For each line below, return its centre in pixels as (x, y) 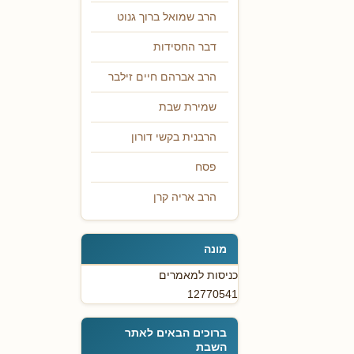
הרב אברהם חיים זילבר (162, 77)
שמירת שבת (188, 107)
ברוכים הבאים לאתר (176, 333)
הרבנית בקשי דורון (174, 137)
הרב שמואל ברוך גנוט (167, 17)
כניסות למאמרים (198, 275)
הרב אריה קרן (185, 198)
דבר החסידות (185, 47)
